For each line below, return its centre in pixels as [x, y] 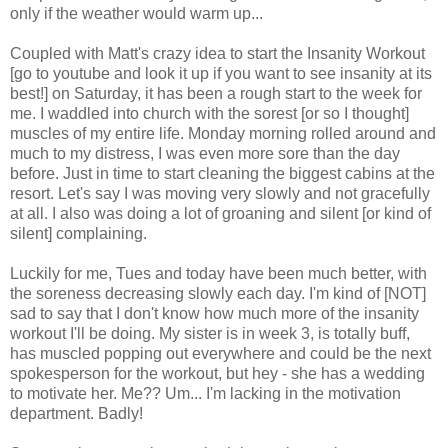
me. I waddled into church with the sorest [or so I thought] [209, 114]
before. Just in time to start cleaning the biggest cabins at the [222, 174]
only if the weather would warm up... [136, 14]
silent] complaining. [78, 234]
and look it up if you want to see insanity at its [271, 74]
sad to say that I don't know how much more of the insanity [214, 314]
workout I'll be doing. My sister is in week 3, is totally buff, [210, 334]
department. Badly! [76, 414]
